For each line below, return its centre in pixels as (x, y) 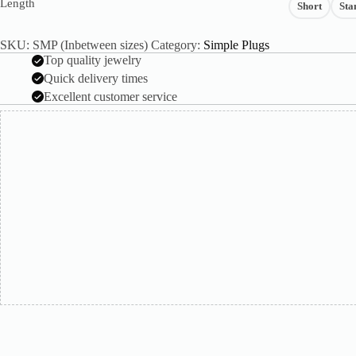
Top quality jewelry (93, 60)
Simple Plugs (236, 45)
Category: (177, 45)
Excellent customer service (110, 96)
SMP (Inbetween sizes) (90, 45)
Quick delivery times (96, 78)
